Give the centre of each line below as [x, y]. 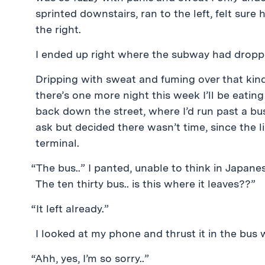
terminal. [57, 143]
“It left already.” [70, 209]
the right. [58, 29]
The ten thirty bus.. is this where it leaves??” [146, 184]
